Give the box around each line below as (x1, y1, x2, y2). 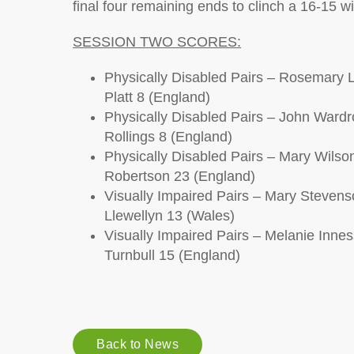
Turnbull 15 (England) (104, 247, 244, 263)
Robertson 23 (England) (104, 168, 255, 184)
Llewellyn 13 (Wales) (104, 208, 235, 224)
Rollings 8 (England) (104, 129, 232, 145)
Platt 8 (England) (104, 89, 210, 105)
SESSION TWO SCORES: (73, 34, 241, 50)
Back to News (96, 337, 179, 351)
